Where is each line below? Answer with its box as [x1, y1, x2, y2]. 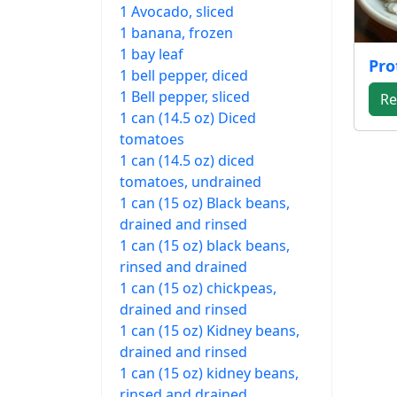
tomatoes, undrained [120, 171, 261, 191]
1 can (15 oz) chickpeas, [120, 277, 276, 298]
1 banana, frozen [120, 22, 233, 43]
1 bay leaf [120, 43, 183, 64]
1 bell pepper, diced [120, 65, 248, 85]
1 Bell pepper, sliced [120, 86, 250, 106]
